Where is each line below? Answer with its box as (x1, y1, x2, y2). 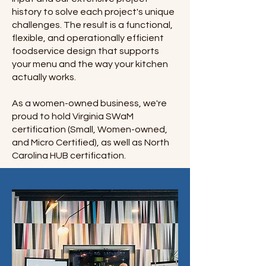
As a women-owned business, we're (12, 99, 167, 108)
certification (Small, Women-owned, (12, 125, 167, 134)
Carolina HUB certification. (12, 151, 126, 160)
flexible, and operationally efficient (12, 33, 164, 43)
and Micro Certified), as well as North (12, 138, 169, 147)
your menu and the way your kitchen (12, 59, 168, 69)
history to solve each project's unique (12, 7, 175, 17)
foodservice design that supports (12, 46, 159, 56)
